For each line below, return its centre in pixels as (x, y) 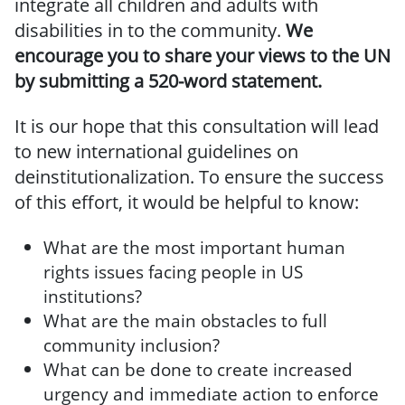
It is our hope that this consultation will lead (197, 126)
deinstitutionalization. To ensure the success (199, 177)
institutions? (93, 296)
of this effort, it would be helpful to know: (187, 202)
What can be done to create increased (198, 369)
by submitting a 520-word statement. (168, 81)
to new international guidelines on (156, 151)
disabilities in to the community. (150, 30)
